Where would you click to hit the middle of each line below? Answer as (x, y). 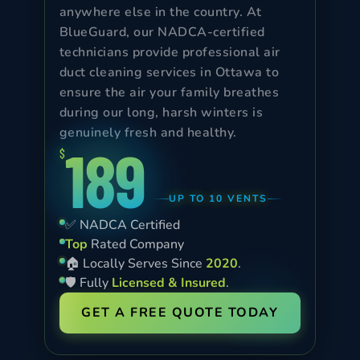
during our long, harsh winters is (161, 112)
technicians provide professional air (170, 52)
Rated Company (135, 244)
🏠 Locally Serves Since (135, 264)
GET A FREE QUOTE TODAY (180, 313)
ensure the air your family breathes (169, 92)
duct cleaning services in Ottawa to (169, 72)
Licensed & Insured (168, 283)
